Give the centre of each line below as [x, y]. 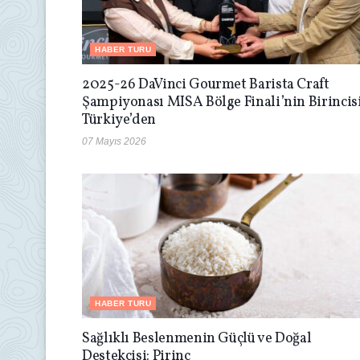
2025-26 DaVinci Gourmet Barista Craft [206, 84]
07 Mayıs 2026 [114, 141]
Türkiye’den [119, 120]
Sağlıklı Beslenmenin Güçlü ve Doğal [197, 338]
